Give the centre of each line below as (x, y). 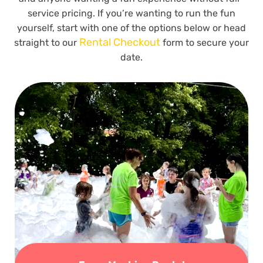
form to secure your (205, 43)
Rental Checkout (120, 43)
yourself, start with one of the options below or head (131, 28)
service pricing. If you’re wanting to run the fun (131, 14)
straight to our (47, 43)
